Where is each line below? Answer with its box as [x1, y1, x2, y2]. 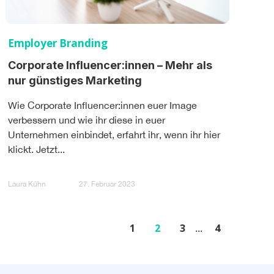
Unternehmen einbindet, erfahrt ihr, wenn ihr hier [8, 128, 220, 140]
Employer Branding [8, 35, 108, 50]
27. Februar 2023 [79, 180, 135, 189]
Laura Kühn [8, 180, 46, 189]
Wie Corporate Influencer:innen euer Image [8, 99, 197, 111]
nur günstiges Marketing [8, 73, 142, 87]
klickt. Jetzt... [8, 143, 65, 155]
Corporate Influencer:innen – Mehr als [8, 58, 212, 72]
